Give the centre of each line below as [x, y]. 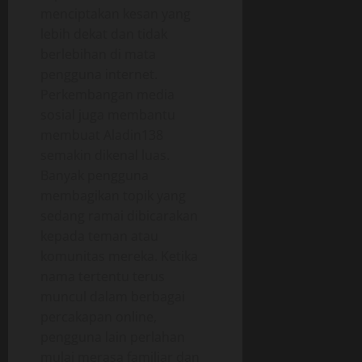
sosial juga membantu [108, 115]
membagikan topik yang [113, 196]
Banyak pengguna [95, 176]
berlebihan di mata [98, 55]
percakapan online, [99, 317]
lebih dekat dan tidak [104, 34]
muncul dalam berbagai [113, 297]
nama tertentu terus [103, 277]
